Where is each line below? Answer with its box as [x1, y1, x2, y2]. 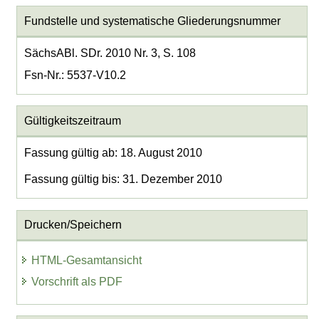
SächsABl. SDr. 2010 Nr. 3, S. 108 [23, 46, 196, 59]
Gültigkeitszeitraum [23, 115, 121, 127]
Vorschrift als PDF [31, 276, 123, 288]
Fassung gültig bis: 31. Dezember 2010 [23, 173, 222, 186]
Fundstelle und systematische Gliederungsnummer [23, 15, 281, 28]
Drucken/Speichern [23, 219, 122, 231]
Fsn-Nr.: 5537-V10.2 [23, 68, 126, 81]
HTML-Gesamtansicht [31, 253, 142, 266]
